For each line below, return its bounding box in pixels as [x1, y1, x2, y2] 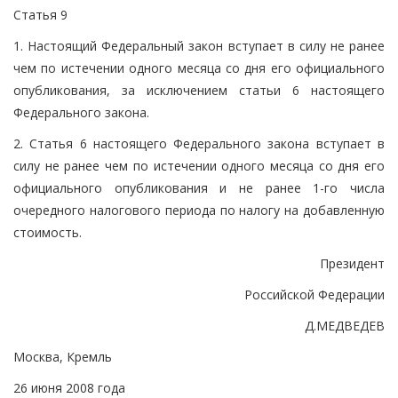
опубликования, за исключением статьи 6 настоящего [13, 81, 385, 99]
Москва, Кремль [13, 347, 112, 365]
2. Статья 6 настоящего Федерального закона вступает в [13, 134, 385, 152]
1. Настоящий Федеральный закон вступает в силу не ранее [13, 36, 385, 54]
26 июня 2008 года [13, 378, 125, 396]
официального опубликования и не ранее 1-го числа [13, 179, 385, 196]
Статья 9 [13, 5, 68, 23]
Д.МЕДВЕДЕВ [305, 316, 385, 334]
